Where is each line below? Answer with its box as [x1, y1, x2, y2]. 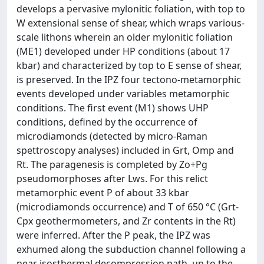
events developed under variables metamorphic [16, 87, 230, 100]
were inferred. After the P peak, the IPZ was [16, 229, 210, 242]
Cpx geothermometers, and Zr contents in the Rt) [16, 214, 236, 227]
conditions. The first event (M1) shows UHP [16, 101, 209, 114]
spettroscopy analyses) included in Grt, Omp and [16, 144, 234, 157]
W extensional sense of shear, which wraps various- [16, 16, 245, 29]
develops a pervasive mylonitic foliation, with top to [16, 2, 245, 15]
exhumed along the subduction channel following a [16, 243, 246, 256]
